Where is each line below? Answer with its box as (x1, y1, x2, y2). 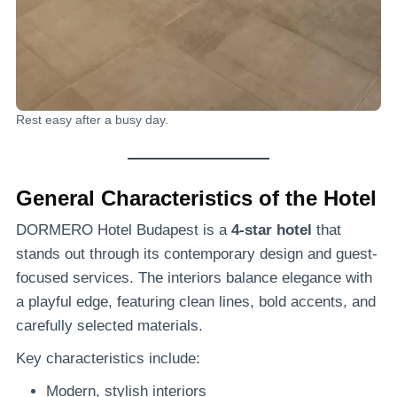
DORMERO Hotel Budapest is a (16, 222, 231, 239)
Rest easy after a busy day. (16, 113, 168, 128)
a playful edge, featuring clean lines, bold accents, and (16, 293, 376, 311)
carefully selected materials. (16, 317, 203, 335)
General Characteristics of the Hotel (16, 186, 377, 211)
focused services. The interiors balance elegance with (16, 269, 372, 287)
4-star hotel (231, 222, 312, 239)
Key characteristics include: (16, 350, 200, 368)
